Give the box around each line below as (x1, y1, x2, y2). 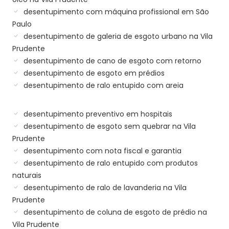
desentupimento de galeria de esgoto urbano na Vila (21, 31, 213, 41)
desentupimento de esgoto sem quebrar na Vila (21, 121, 196, 131)
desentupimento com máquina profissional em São (21, 6, 209, 17)
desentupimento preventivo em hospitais (21, 108, 172, 119)
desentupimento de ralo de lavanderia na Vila (21, 182, 187, 193)
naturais (12, 170, 41, 180)
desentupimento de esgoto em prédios (21, 67, 165, 78)
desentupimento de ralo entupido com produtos (21, 157, 198, 168)
